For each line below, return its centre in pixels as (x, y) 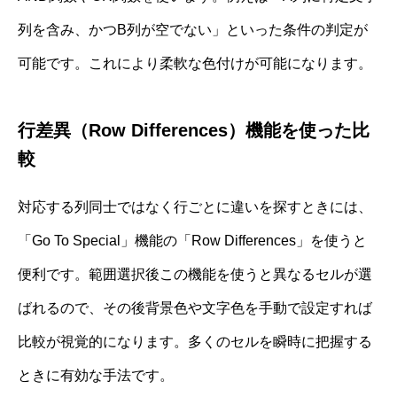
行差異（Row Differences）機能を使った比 (194, 130)
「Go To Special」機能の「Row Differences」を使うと (192, 240)
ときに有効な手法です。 (96, 375)
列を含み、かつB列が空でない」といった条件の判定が (193, 29)
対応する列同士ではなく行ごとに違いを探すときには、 (195, 206)
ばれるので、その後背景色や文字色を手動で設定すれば (195, 307)
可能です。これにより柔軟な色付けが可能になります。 (195, 63)
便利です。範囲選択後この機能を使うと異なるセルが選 (195, 274)
